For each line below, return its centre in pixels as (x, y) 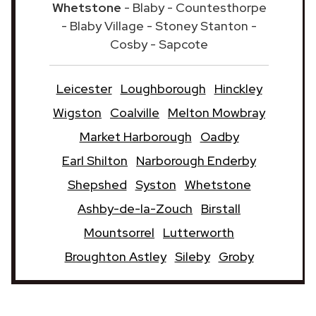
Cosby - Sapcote (159, 44)
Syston (156, 184)
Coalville (135, 112)
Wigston (77, 112)
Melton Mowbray (217, 112)
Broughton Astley (115, 256)
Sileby (192, 256)
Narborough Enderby (196, 160)
